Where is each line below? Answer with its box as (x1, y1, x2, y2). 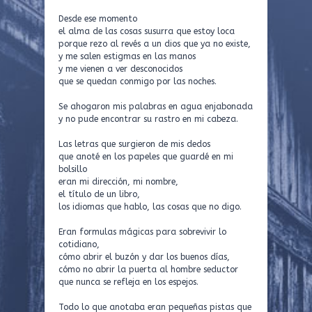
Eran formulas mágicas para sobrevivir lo (58, 227, 226, 237)
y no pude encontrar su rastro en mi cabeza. (58, 114, 238, 124)
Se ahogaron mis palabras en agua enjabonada (58, 102, 253, 111)
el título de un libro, (58, 189, 140, 199)
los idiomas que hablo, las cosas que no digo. (58, 202, 242, 212)
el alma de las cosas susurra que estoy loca (58, 26, 235, 36)
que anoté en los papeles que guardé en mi (58, 152, 233, 162)
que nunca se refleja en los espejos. (58, 277, 198, 287)
